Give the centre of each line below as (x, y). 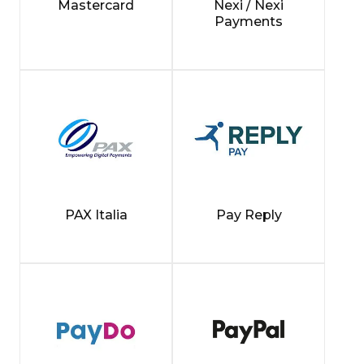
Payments (249, 21)
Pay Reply (249, 214)
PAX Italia (96, 214)
